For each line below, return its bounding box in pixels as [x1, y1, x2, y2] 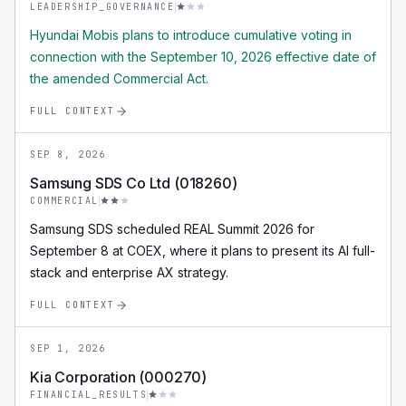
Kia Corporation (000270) [30, 368, 208, 386]
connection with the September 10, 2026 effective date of [30, 49, 376, 64]
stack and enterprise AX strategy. [30, 265, 228, 280]
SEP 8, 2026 [30, 149, 106, 160]
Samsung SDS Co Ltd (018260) [30, 174, 237, 192]
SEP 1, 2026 [30, 343, 106, 354]
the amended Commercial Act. [30, 71, 208, 86]
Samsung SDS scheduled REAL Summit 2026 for [30, 221, 314, 237]
